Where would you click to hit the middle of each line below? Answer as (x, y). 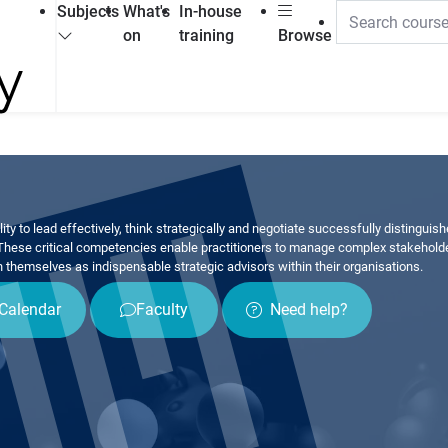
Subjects (88, 11)
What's (147, 11)
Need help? (309, 310)
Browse (304, 35)
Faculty (162, 310)
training (207, 35)
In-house (211, 11)
